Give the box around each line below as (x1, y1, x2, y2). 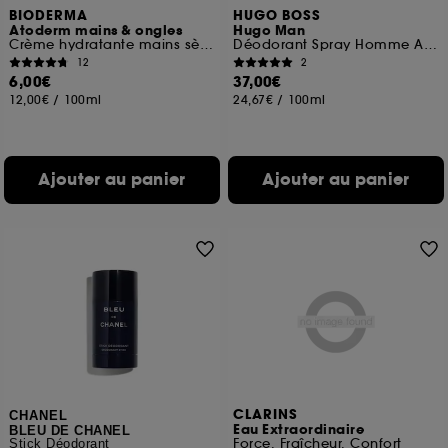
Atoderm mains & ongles (9, 22, 183, 40)
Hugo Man (233, 22, 306, 40)
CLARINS (233, 406, 299, 424)
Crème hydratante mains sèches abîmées (199, 36, 213, 53)
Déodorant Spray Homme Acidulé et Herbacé (423, 36, 437, 53)
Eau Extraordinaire (233, 421, 365, 439)
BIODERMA (9, 7, 89, 25)
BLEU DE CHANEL (9, 423, 131, 438)
